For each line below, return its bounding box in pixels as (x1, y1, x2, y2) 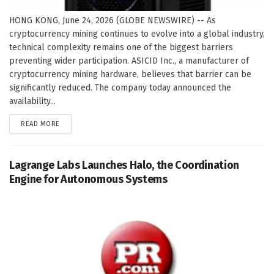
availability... (9, 95, 56, 106)
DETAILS (59, 119, 84, 127)
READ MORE (21, 119, 60, 128)
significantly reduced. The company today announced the (9, 82, 231, 93)
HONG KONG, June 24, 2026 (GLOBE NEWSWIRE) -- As (9, 15, 216, 26)
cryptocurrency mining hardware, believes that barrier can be (9, 68, 251, 80)
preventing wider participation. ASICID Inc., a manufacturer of (9, 55, 249, 66)
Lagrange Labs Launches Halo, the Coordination (9, 158, 239, 172)
